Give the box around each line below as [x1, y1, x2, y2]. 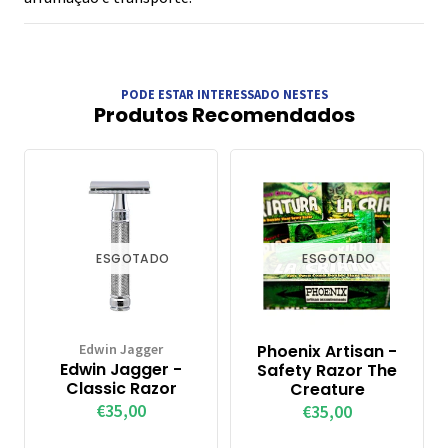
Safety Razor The [257, 359, 397, 383]
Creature [289, 378, 365, 402]
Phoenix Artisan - [257, 340, 397, 364]
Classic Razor [65, 377, 177, 401]
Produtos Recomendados [93, 101, 355, 130]
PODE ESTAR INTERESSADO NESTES [120, 85, 328, 102]
